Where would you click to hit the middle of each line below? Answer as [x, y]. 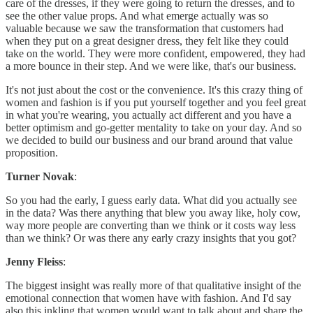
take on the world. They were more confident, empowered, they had [155, 54]
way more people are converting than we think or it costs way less [151, 226]
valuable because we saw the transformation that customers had [145, 29]
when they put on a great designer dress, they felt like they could [147, 41]
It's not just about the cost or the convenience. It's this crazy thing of [154, 90]
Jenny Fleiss [34, 262]
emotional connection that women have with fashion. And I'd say [148, 298]
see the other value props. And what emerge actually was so [137, 16]
